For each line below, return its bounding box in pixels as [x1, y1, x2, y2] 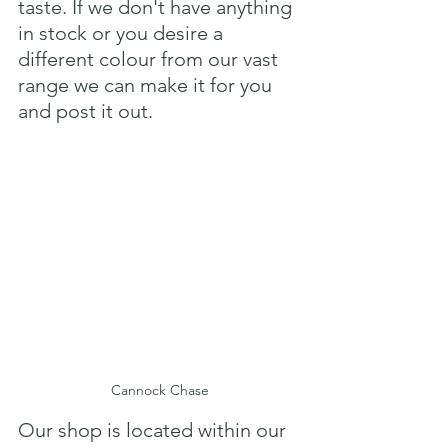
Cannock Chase [111, 380, 209, 399]
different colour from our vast [18, 46, 283, 71]
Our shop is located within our [18, 417, 291, 442]
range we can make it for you [18, 72, 277, 97]
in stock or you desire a [18, 20, 228, 45]
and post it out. [18, 98, 153, 123]
